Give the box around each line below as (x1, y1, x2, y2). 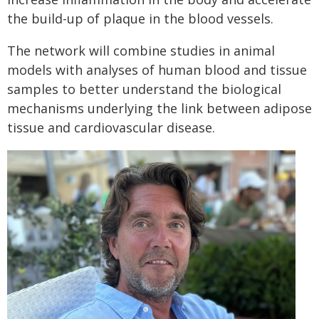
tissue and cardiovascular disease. (7, 119, 215, 136)
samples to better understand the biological (7, 80, 281, 98)
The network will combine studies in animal (7, 42, 275, 59)
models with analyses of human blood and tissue (7, 61, 307, 78)
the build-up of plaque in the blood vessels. (7, 10, 273, 27)
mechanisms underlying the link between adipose (7, 100, 312, 117)
